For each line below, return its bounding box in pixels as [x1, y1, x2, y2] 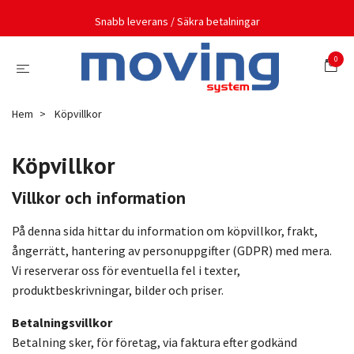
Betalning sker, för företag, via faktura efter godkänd [12, 334, 297, 351]
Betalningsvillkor [12, 314, 112, 331]
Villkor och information [12, 186, 190, 209]
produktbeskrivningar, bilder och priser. [12, 282, 224, 299]
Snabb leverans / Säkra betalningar [94, 14, 260, 28]
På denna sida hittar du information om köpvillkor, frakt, [12, 223, 318, 239]
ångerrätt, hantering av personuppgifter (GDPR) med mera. [12, 243, 332, 259]
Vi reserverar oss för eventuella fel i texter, [12, 262, 240, 279]
